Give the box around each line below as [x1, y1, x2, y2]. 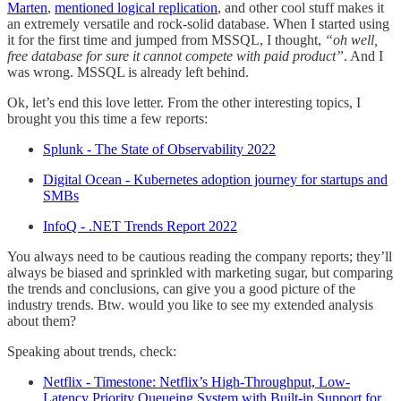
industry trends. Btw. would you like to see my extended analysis [7, 297, 373, 313]
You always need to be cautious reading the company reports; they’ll [7, 249, 392, 265]
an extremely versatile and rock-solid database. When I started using [7, 16, 389, 32]
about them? [7, 313, 76, 329]
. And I [344, 48, 383, 64]
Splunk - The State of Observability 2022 [43, 141, 276, 158]
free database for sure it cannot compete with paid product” [7, 48, 344, 64]
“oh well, [325, 32, 378, 48]
